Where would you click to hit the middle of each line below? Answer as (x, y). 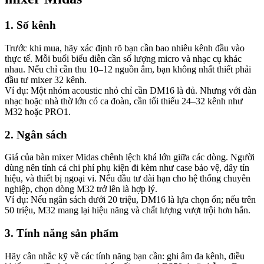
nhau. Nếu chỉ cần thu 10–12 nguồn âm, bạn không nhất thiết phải (128, 69)
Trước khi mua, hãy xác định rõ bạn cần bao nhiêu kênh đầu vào (125, 48)
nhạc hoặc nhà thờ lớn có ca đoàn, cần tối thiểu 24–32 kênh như (124, 101)
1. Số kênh (30, 25)
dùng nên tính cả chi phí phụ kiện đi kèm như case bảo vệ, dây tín (127, 168)
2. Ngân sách (36, 134)
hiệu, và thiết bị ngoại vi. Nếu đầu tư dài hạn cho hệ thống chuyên (128, 179)
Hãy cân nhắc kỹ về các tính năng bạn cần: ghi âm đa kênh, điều (125, 256)
